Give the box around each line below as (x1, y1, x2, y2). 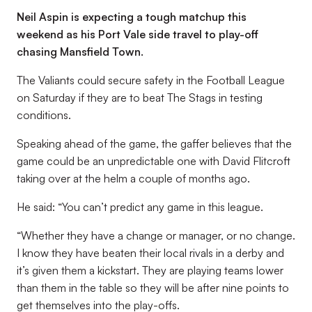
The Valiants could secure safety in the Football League (17, 73, 285, 87)
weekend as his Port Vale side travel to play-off (17, 27, 258, 41)
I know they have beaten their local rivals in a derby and (17, 246, 284, 260)
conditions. (17, 108, 71, 122)
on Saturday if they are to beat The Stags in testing (17, 91, 263, 104)
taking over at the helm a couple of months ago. (17, 171, 250, 185)
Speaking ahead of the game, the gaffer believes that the (17, 136, 292, 150)
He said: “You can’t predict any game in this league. (17, 200, 263, 214)
